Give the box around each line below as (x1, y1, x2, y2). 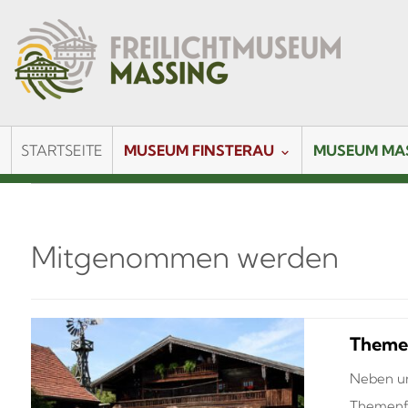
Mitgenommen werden (30, 239, 339, 275)
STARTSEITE (21, 141, 103, 159)
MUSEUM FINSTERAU (124, 141, 274, 159)
